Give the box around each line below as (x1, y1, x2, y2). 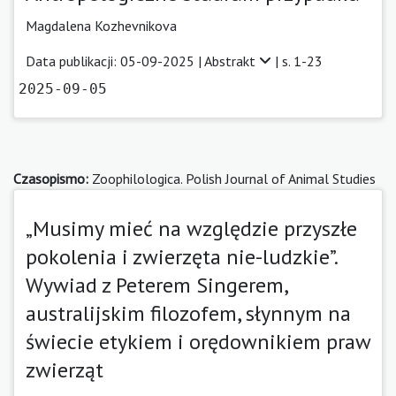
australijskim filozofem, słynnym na (26, 299, 351, 327)
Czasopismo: (13, 169, 88, 187)
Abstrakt (204, 51, 259, 70)
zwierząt (26, 355, 103, 384)
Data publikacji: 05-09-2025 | (26, 51, 204, 70)
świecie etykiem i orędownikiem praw (26, 327, 370, 355)
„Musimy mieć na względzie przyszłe (26, 214, 357, 242)
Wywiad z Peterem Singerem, (26, 270, 287, 299)
